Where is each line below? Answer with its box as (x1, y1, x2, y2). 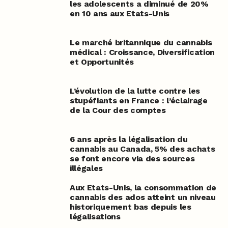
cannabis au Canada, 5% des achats (69, 144, 215, 154)
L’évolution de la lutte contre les (69, 86, 200, 96)
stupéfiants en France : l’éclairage (69, 96, 208, 106)
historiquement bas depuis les (69, 202, 191, 212)
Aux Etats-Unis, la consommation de (69, 183, 216, 193)
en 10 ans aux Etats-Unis (69, 9, 170, 19)
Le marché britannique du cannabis (69, 38, 212, 48)
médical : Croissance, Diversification (69, 47, 215, 58)
